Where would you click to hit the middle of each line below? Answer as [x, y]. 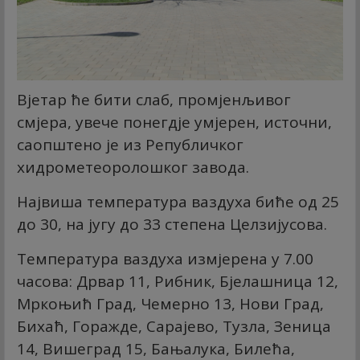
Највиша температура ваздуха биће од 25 [178, 202]
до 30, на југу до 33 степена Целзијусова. [172, 225]
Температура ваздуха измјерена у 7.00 [165, 259]
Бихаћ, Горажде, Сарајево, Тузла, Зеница [174, 327]
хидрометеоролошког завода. [133, 168]
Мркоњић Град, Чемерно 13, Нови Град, [170, 304]
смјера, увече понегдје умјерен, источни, [174, 123]
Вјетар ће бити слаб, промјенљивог [154, 100]
